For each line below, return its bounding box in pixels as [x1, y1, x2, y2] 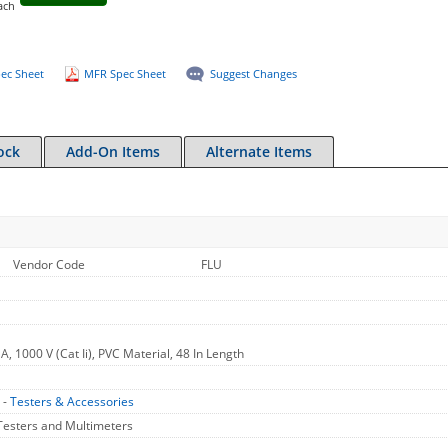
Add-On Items [66, 142, 160, 161]
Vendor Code [13, 256, 85, 273]
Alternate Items [206, 142, 312, 161]
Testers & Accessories [10, 393, 134, 410]
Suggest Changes [209, 66, 297, 81]
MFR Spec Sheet [83, 66, 166, 81]
